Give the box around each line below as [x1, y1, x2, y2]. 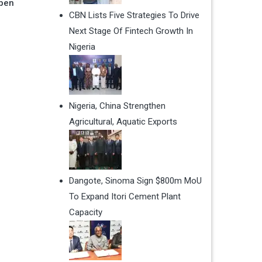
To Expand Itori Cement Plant [68, 191, 181, 202]
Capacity [68, 207, 102, 218]
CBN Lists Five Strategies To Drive [68, 10, 199, 21]
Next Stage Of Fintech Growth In [68, 26, 193, 37]
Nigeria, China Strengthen [68, 101, 166, 112]
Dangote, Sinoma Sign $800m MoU [68, 175, 202, 187]
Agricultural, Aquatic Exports [68, 116, 177, 127]
